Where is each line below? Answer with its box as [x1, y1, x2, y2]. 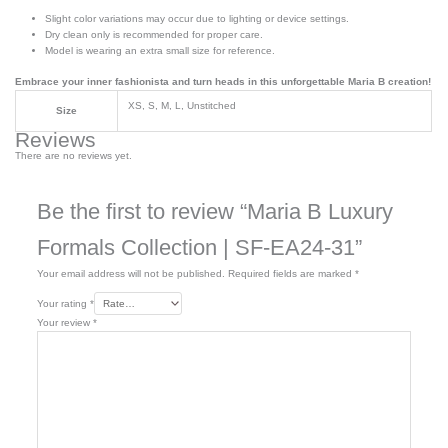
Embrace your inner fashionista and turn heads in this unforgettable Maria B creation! [15, 75, 432, 87]
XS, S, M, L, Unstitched [128, 99, 237, 111]
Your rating [36, 297, 90, 309]
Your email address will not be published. [36, 267, 225, 279]
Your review [36, 316, 93, 328]
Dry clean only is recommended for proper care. [45, 28, 264, 40]
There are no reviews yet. [15, 149, 133, 161]
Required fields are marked [227, 267, 355, 279]
